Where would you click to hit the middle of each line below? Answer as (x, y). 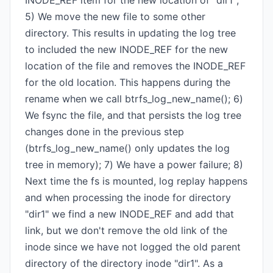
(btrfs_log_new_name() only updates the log (127, 148)
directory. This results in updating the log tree (130, 33)
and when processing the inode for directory (128, 197)
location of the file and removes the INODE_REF (135, 66)
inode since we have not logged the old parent (133, 247)
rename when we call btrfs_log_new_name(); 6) (134, 99)
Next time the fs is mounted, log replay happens (136, 181)
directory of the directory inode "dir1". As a (124, 263)
